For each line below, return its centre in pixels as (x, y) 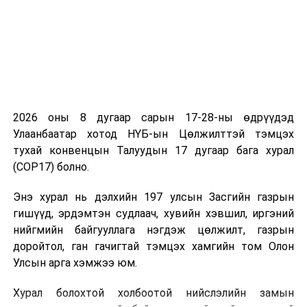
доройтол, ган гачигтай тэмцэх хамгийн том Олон (153, 246)
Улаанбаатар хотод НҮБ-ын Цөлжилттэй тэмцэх (153, 134)
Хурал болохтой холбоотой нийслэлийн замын (153, 293)
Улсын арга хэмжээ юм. (75, 262)
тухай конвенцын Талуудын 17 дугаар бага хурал (153, 150)
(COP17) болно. (51, 167)
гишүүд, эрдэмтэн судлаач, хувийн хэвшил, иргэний (153, 213)
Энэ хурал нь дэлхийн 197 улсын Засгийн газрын (153, 197)
